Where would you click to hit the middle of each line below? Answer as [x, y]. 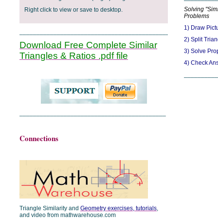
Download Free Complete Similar [88, 45]
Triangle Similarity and [50, 208]
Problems [197, 16]
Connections [39, 138]
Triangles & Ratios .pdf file [74, 56]
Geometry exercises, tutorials [118, 208]
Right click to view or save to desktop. [73, 10]
